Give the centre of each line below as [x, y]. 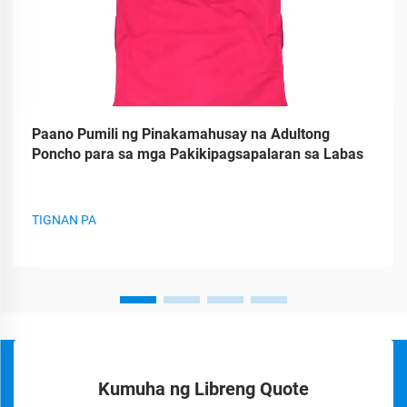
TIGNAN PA [64, 220]
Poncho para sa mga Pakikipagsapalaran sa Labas [198, 154]
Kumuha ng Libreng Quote [203, 389]
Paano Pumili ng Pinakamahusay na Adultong [181, 134]
